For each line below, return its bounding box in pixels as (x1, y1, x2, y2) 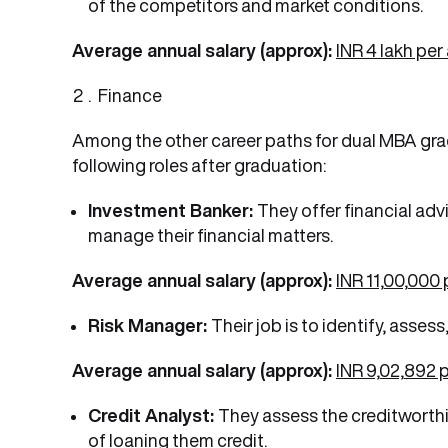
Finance (98, 86, 165, 104)
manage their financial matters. (88, 226, 333, 244)
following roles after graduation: (72, 156, 326, 174)
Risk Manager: (88, 316, 211, 334)
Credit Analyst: (88, 406, 218, 424)
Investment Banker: (88, 201, 257, 219)
